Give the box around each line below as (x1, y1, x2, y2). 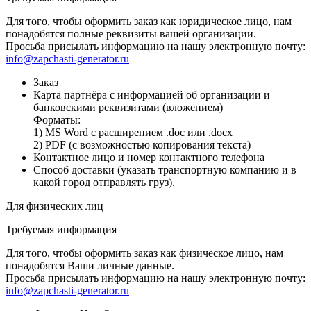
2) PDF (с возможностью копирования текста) (33, 138, 251, 151)
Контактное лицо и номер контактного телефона (33, 151, 264, 163)
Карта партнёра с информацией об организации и (33, 88, 270, 101)
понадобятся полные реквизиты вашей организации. (6, 27, 256, 40)
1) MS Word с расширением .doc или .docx (33, 126, 233, 138)
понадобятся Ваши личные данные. (6, 259, 174, 271)
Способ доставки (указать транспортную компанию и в (33, 163, 296, 176)
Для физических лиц (6, 199, 103, 212)
